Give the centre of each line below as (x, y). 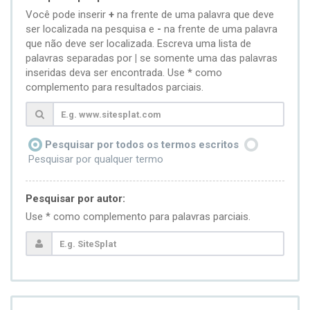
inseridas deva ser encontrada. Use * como (124, 73)
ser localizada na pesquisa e (91, 29)
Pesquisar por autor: (75, 199)
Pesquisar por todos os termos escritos (142, 144)
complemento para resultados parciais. (115, 87)
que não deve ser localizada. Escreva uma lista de (138, 44)
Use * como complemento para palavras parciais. (138, 217)
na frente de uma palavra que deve (194, 15)
